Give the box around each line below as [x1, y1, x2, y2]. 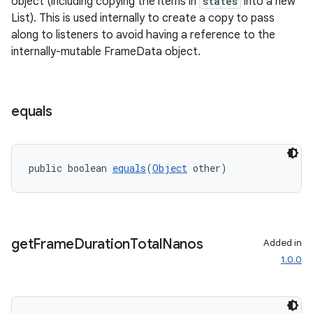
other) [187, 161, 227, 175]
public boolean [29, 161, 112, 175]
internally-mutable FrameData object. [11, 45, 201, 59]
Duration [74, 235, 130, 253]
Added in [263, 237, 302, 249]
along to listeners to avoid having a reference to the [11, 28, 275, 42]
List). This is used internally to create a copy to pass [11, 11, 275, 25]
